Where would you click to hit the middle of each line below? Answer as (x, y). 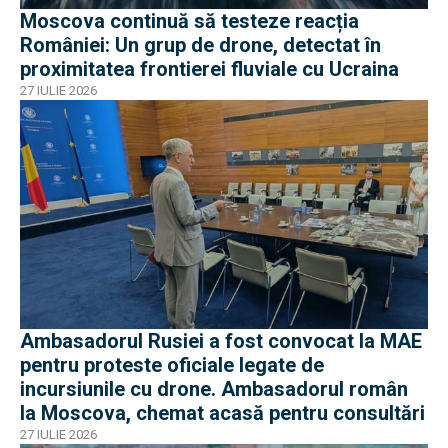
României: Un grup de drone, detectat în (200, 44)
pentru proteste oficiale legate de (172, 365)
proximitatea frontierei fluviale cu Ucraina (209, 68)
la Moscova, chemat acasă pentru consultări (222, 413)
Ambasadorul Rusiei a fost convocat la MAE (221, 341)
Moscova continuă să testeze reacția (189, 20)
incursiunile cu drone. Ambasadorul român (214, 389)
